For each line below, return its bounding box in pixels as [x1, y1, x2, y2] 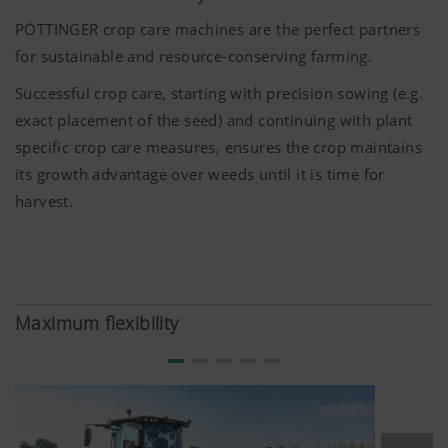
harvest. [15, 190, 74, 211]
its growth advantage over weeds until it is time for [15, 163, 385, 184]
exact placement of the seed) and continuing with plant [15, 109, 413, 130]
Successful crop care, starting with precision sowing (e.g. [15, 82, 424, 103]
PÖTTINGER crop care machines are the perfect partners [15, 18, 421, 39]
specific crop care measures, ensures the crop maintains [15, 136, 422, 157]
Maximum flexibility [15, 311, 179, 336]
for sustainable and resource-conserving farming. [15, 45, 373, 66]
